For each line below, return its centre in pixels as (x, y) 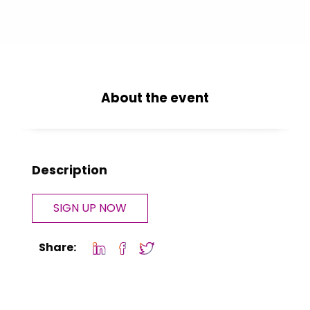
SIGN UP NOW (90, 208)
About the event (155, 98)
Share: (57, 247)
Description (70, 170)
